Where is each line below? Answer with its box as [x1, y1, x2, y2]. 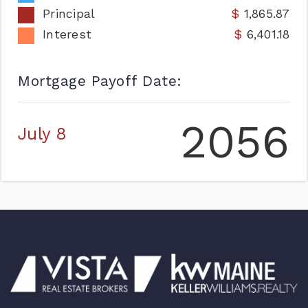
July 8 [18, 124, 67, 144]
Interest [43, 27, 92, 41]
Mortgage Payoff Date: [18, 72, 182, 89]
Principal [43, 7, 96, 21]
